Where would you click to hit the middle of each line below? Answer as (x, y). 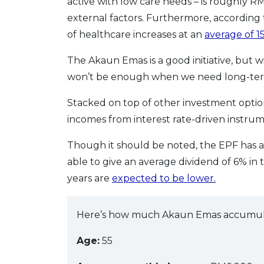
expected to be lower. (164, 179)
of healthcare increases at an (136, 35)
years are (90, 179)
